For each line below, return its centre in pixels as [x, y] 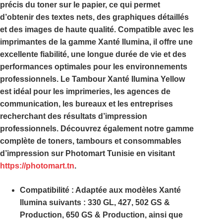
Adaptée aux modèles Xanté [128, 190]
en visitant [155, 154]
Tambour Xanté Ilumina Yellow [128, 79]
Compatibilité [45, 190]
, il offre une [171, 42]
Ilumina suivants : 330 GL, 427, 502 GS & [95, 203]
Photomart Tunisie [100, 154]
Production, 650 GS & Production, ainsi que [101, 215]
